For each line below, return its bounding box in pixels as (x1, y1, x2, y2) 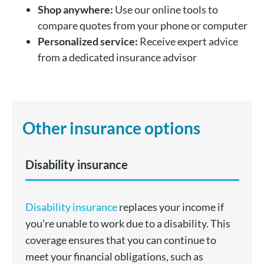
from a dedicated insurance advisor (37, 51, 197, 64)
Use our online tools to (113, 3, 218, 16)
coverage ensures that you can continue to (25, 233, 216, 247)
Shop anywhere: (37, 3, 113, 16)
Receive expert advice (137, 35, 238, 48)
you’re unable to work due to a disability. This (25, 217, 230, 230)
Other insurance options (22, 118, 200, 138)
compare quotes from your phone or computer (37, 19, 247, 32)
